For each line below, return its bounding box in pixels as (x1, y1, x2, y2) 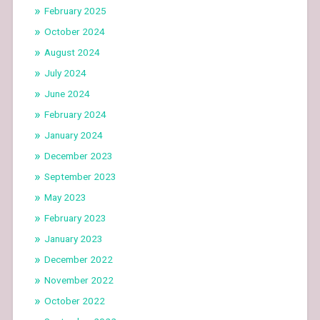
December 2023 (44, 149, 113, 161)
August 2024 (44, 46, 100, 58)
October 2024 (44, 25, 105, 37)
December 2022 (44, 253, 113, 265)
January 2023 (44, 232, 103, 244)
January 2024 (44, 129, 103, 141)
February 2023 (44, 211, 106, 224)
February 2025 (44, 4, 106, 16)
